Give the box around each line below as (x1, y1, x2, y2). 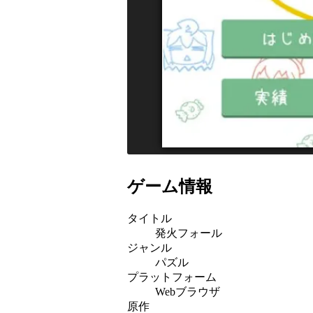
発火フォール (155, 226, 222, 239)
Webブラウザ (155, 285, 220, 298)
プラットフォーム (127, 270, 217, 283)
